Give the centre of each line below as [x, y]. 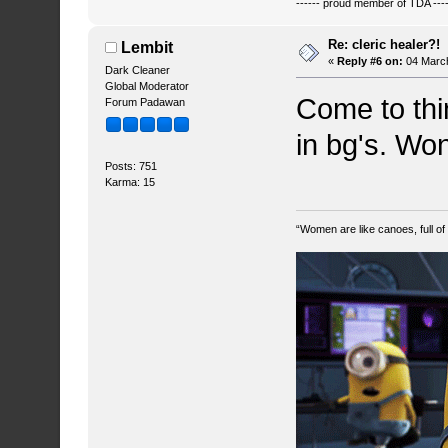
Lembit [147, 48]
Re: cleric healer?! [384, 44]
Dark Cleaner [137, 70]
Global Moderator [146, 86]
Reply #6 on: [370, 60]
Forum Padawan [144, 102]
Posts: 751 [130, 166]
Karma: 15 [129, 182]
